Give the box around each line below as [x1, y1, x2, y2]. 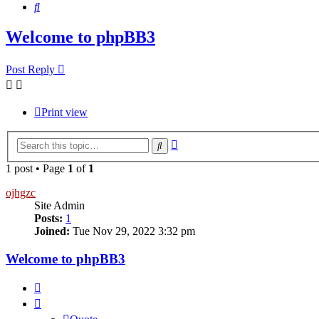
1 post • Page [6, 162, 68, 174]
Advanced [177, 135, 224, 148]
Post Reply [6, 63, 55, 76]
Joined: [34, 224, 70, 237]
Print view [41, 106, 88, 119]
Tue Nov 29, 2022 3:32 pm [70, 224, 195, 237]
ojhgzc [6, 186, 36, 199]
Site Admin [34, 199, 85, 211]
